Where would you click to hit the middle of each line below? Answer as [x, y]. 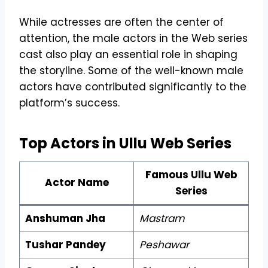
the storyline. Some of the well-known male [131, 70]
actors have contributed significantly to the [133, 86]
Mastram [162, 218]
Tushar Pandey [65, 244]
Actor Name [77, 182]
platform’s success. [69, 103]
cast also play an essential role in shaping [128, 54]
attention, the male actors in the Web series [133, 38]
